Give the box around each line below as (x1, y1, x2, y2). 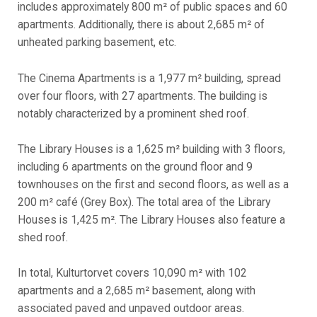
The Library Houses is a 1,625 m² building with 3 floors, (18, 142, 286, 156)
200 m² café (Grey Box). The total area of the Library (18, 195, 271, 209)
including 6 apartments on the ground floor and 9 (18, 159, 253, 173)
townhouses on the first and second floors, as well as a (18, 177, 289, 191)
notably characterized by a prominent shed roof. (18, 106, 250, 120)
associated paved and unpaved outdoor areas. (18, 301, 245, 315)
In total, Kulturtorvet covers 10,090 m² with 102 (18, 265, 248, 279)
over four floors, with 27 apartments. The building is (18, 88, 268, 103)
